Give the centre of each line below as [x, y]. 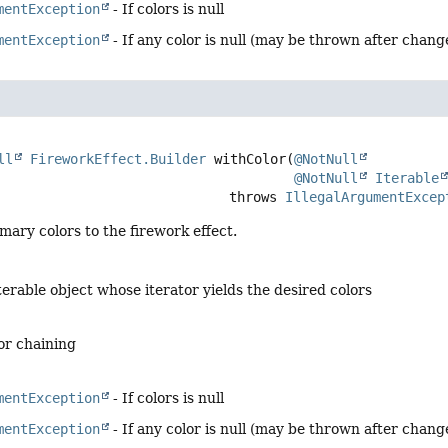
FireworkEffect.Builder [118, 159]
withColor [250, 159]
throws [257, 197]
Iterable [407, 178]
